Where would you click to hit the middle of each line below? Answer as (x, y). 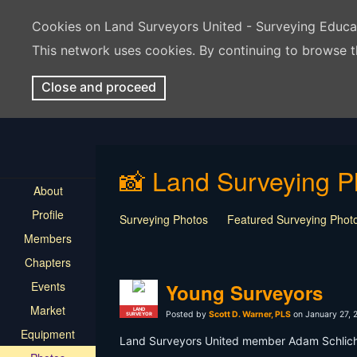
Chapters (48, 262)
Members (48, 238)
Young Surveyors (244, 292)
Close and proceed (99, 87)
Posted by (187, 314)
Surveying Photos (164, 219)
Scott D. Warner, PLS (250, 314)
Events (48, 286)
